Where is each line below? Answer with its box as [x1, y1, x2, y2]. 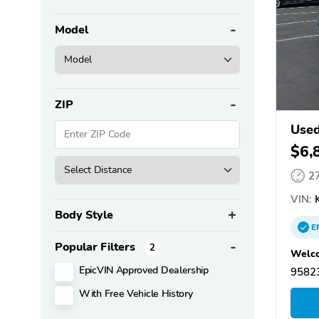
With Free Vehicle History [79, 286, 193, 300]
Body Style [55, 206, 113, 223]
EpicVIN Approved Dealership [79, 262, 209, 277]
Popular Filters [55, 239, 138, 255]
